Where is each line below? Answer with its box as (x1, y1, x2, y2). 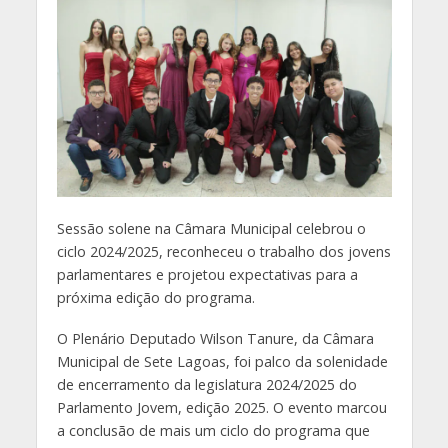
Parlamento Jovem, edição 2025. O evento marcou (56, 397, 387, 417)
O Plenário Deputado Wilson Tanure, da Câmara (56, 328, 374, 348)
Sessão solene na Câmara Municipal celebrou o (56, 219, 366, 239)
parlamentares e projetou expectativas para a (56, 265, 358, 285)
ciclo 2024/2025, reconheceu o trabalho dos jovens (56, 242, 391, 262)
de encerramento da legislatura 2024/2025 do (56, 374, 357, 394)
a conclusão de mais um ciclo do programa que (56, 420, 370, 440)
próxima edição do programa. (56, 288, 255, 308)
